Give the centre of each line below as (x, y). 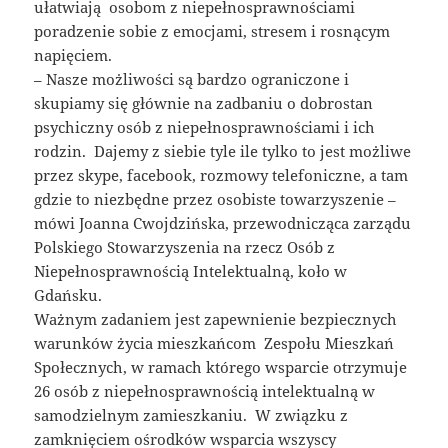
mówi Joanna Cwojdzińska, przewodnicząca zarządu (223, 223)
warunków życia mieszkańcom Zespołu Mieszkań (214, 343)
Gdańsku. (68, 295)
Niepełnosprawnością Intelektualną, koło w (191, 271)
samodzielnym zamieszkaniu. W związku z (191, 415)
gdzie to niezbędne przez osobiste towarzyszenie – (215, 199)
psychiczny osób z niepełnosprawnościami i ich (205, 127)
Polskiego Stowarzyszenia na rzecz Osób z (185, 247)
